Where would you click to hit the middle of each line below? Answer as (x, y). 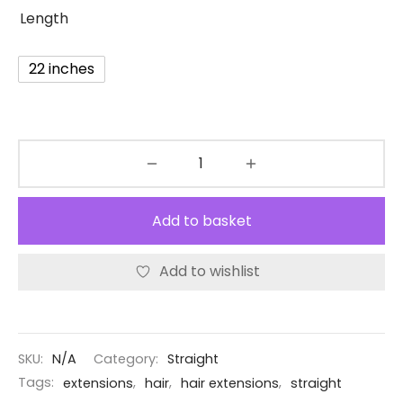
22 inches (62, 69)
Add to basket (201, 220)
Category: (128, 359)
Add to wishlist (210, 272)
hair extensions (230, 383)
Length (44, 18)
